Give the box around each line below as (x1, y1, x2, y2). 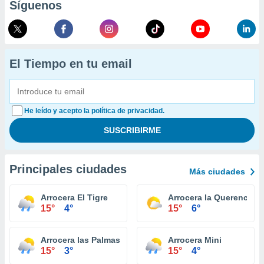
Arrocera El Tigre (41, 193, 108, 202)
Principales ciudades (9, 163, 127, 176)
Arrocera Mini (168, 235, 222, 245)
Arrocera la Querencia (168, 193, 255, 202)
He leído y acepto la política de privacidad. (24, 107, 164, 115)
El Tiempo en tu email (9, 57, 132, 70)
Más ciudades (189, 167, 245, 176)
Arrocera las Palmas (41, 235, 120, 245)
